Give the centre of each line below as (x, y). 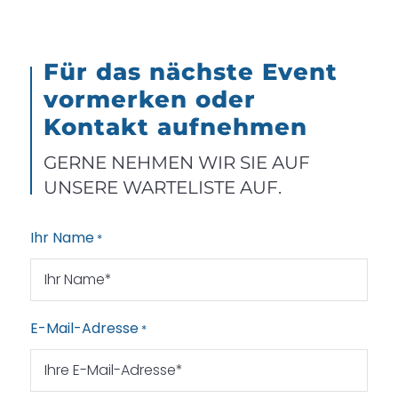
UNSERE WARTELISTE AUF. (162, 187)
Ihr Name (62, 237)
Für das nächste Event (190, 72)
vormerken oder (149, 99)
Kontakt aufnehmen (175, 127)
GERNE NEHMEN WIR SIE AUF (176, 162)
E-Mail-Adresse (84, 328)
